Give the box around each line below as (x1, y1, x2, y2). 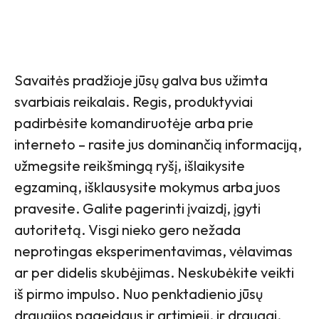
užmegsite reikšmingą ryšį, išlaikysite (14, 157, 245, 175)
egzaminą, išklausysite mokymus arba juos (14, 178, 281, 197)
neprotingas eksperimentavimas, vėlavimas (14, 242, 293, 261)
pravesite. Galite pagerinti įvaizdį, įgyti (14, 199, 261, 218)
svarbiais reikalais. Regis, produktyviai (14, 93, 253, 111)
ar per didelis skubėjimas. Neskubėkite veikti (14, 263, 294, 282)
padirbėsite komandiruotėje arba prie (14, 114, 253, 132)
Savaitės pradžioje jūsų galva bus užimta (14, 71, 268, 90)
